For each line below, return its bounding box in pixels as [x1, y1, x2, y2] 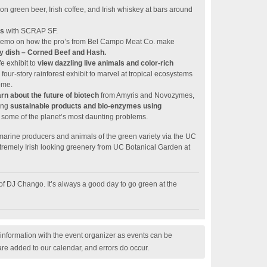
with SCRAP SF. [4, 27, 58, 35]
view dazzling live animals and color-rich [38, 59, 173, 67]
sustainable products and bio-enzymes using [10, 102, 162, 110]
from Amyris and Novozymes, [101, 91, 194, 100]
